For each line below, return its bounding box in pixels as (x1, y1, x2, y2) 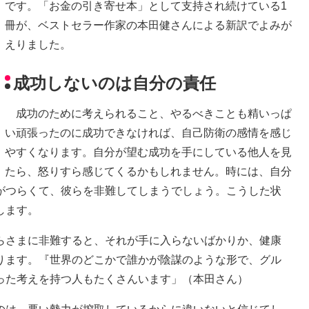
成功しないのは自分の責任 (13, 74, 216, 93)
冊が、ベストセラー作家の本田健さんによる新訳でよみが (5, 19, 292, 31)
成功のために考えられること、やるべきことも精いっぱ (5, 108, 292, 120)
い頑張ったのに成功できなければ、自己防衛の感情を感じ (5, 127, 292, 139)
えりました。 (5, 38, 71, 50)
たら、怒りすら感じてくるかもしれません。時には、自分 (5, 166, 292, 178)
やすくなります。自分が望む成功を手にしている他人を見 (5, 146, 292, 159)
